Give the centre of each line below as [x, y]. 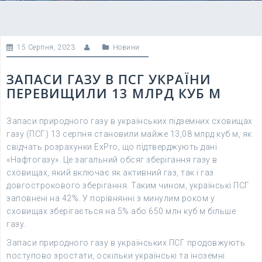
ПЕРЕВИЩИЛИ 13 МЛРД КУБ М [114, 93]
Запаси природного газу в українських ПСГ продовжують [126, 243]
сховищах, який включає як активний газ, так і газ [110, 173]
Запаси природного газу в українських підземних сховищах [130, 121]
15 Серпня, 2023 [46, 47]
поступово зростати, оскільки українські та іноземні [116, 256]
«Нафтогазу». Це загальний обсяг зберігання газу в [112, 160]
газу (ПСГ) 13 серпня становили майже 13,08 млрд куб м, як [129, 134]
